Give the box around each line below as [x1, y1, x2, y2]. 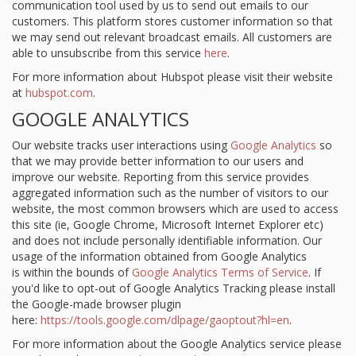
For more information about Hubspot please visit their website [12, 69, 333, 84]
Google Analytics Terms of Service [132, 265, 308, 280]
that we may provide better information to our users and [12, 153, 304, 168]
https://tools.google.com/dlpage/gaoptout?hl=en [41, 312, 289, 327]
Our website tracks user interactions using [12, 137, 230, 153]
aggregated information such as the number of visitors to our [12, 185, 328, 200]
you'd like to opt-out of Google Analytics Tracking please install [12, 281, 335, 296]
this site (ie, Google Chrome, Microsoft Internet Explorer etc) [12, 217, 323, 232]
